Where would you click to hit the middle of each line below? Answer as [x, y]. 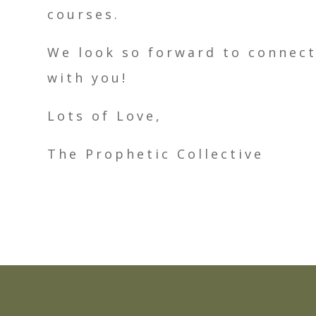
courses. [84, 14]
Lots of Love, [105, 116]
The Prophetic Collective [156, 154]
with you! [88, 78]
